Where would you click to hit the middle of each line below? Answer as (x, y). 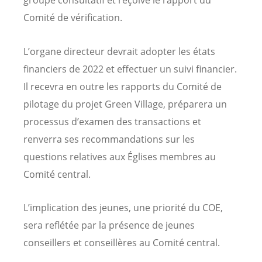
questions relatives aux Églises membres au (120, 156)
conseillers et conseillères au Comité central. (122, 242)
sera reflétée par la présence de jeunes (109, 225)
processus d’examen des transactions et (112, 121)
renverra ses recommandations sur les (109, 139)
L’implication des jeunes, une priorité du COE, (123, 207)
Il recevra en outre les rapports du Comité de (123, 86)
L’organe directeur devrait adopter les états (119, 51)
